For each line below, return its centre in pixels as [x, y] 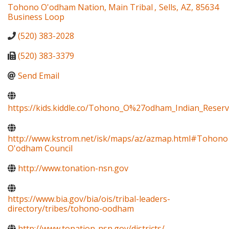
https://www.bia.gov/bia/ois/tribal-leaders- [89, 199]
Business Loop [36, 17]
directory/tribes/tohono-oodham [71, 209]
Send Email [39, 76]
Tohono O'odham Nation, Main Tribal [80, 7]
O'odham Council [40, 148]
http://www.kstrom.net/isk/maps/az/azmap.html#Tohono [118, 139]
